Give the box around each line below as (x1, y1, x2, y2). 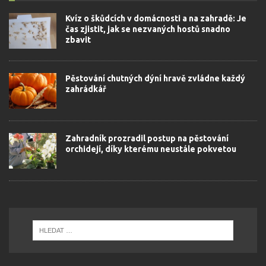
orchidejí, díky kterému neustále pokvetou (65, 144, 236, 154)
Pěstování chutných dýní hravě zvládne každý (65, 73, 245, 83)
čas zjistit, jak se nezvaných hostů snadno (65, 24, 230, 34)
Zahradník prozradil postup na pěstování (65, 133, 229, 143)
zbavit (65, 34, 91, 45)
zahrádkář (65, 84, 106, 94)
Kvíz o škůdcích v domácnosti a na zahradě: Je (65, 13, 246, 23)
